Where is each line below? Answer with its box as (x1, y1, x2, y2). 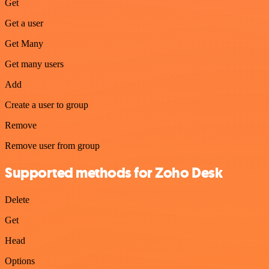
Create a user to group (5, 99, 88, 110)
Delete (5, 194, 29, 205)
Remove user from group (5, 140, 100, 151)
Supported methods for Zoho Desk (5, 163, 223, 183)
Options (5, 255, 35, 266)
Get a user (5, 17, 43, 28)
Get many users (5, 58, 64, 69)
